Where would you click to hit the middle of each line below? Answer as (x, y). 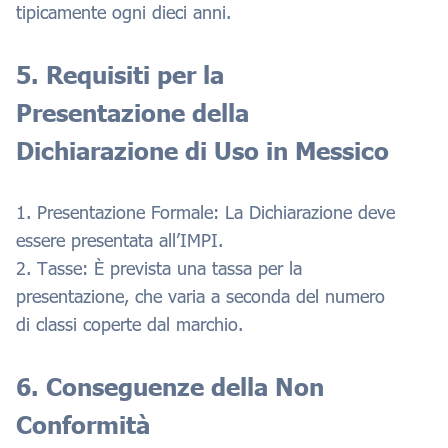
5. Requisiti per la (120, 74)
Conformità (83, 424)
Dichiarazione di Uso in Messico (202, 150)
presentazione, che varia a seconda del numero (200, 295)
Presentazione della (132, 112)
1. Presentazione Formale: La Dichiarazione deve (205, 211)
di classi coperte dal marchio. (129, 323)
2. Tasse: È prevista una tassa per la (159, 267)
